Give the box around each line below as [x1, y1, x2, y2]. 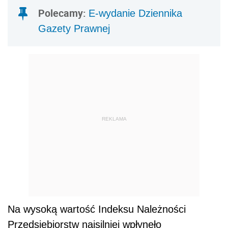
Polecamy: [38, 6, 89, 20]
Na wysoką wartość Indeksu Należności [8, 204, 186, 215]
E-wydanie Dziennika [89, 8, 182, 19]
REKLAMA [101, 116, 127, 122]
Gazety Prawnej [38, 23, 110, 35]
